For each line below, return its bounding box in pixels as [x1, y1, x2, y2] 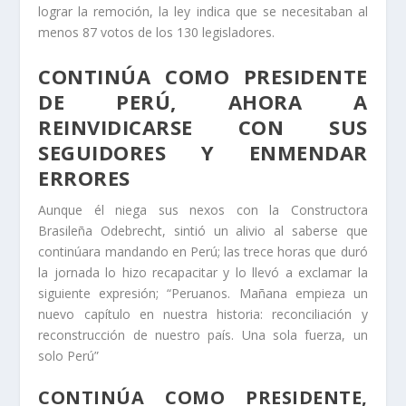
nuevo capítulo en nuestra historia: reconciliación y [38, 304, 368, 323]
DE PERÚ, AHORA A [38, 87, 368, 115]
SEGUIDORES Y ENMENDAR [38, 138, 368, 166]
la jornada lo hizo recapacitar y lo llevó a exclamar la [38, 263, 368, 281]
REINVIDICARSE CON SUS [38, 112, 368, 140]
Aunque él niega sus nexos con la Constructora [38, 200, 368, 218]
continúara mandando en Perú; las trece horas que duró [38, 242, 368, 260]
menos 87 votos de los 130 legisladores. [38, 24, 275, 42]
